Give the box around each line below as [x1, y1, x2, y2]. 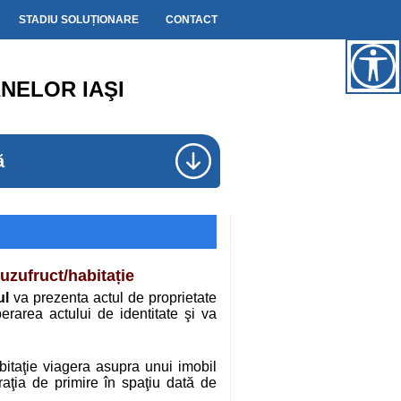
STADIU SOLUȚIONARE [19, 13, 139, 26]
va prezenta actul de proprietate [8, 290, 217, 305]
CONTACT [166, 13, 218, 26]
